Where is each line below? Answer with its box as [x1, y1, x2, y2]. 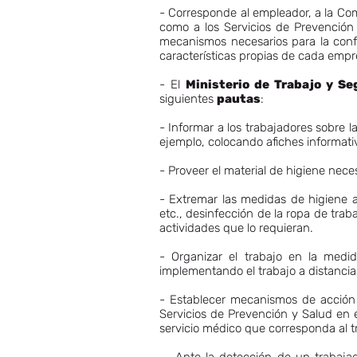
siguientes [159, 92, 217, 106]
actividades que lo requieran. [159, 221, 320, 235]
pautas [217, 92, 261, 106]
